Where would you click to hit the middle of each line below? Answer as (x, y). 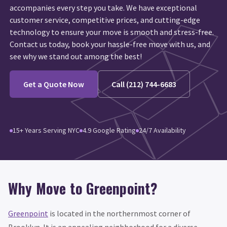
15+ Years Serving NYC (46, 130)
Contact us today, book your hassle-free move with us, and (110, 44)
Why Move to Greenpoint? (83, 188)
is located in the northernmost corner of (119, 213)
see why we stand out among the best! (76, 56)
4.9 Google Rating (109, 130)
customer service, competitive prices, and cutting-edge (105, 20)
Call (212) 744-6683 (144, 84)
